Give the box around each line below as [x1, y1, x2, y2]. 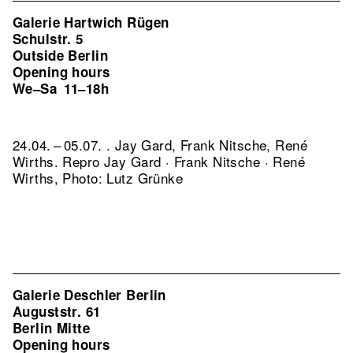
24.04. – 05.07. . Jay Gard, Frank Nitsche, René [13, 135, 307, 154]
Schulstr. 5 [13, 29, 84, 48]
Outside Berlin [13, 46, 108, 65]
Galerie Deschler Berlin [13, 285, 166, 304]
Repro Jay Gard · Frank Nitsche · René [62, 151, 306, 171]
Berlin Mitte [13, 318, 91, 337]
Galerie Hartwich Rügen [13, 13, 169, 32]
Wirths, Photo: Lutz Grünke [13, 168, 184, 188]
